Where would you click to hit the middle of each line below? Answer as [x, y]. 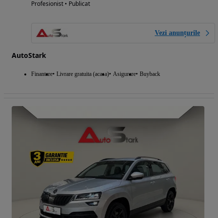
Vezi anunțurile [177, 33]
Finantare [42, 74]
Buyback [150, 74]
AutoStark [29, 55]
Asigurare [124, 74]
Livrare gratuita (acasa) [83, 74]
